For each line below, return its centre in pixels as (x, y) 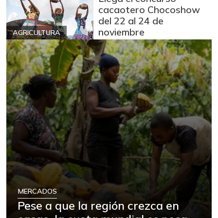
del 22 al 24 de (131, 20)
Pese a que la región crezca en (99, 206)
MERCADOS (37, 191)
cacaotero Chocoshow (149, 9)
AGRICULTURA (36, 32)
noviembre (122, 32)
